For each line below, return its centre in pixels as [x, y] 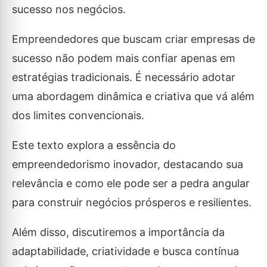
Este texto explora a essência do [94, 145]
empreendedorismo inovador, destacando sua [128, 164]
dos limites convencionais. [80, 115]
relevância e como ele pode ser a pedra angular [131, 183]
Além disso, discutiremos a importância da [118, 232]
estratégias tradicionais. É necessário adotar [124, 77]
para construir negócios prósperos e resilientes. [133, 202]
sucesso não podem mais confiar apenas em [124, 58]
